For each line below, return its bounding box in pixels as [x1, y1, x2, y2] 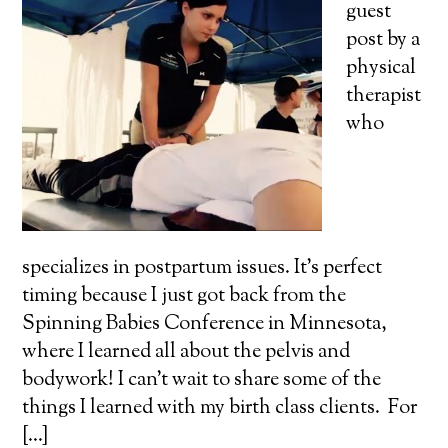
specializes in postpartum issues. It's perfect [22, 254, 383, 283]
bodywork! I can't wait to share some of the [22, 366, 382, 395]
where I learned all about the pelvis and [22, 338, 351, 367]
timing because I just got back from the [22, 282, 347, 311]
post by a [346, 26, 421, 55]
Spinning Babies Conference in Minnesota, [22, 310, 388, 339]
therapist [346, 82, 422, 111]
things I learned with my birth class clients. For [22, 394, 418, 423]
